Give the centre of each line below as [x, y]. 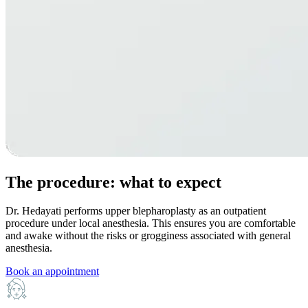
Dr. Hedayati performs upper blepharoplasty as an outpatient [136, 211]
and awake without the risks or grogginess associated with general [148, 236]
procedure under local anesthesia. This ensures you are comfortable [151, 223]
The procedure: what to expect [113, 182]
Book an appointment [52, 272]
